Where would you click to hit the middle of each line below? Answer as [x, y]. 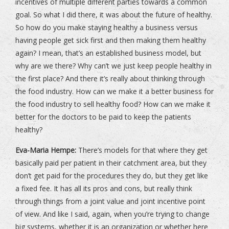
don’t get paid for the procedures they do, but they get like [112, 176]
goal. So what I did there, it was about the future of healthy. [114, 15]
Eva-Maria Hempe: [46, 150]
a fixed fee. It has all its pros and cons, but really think [104, 189]
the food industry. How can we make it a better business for [114, 91]
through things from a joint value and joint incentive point [110, 201]
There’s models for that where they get [142, 150]
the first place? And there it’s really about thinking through [110, 79]
